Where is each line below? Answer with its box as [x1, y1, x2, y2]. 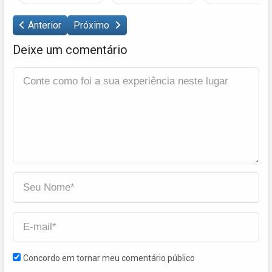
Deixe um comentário [13, 42, 127, 57]
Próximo [73, 19, 112, 31]
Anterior [28, 19, 61, 31]
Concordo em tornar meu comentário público [23, 253, 195, 263]
